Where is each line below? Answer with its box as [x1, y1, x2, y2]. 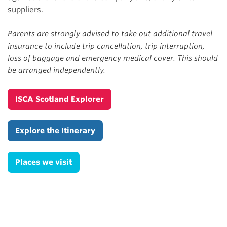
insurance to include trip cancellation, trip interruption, [8, 41, 205, 51]
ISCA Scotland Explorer [15, 94, 104, 104]
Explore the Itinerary [15, 126, 95, 135]
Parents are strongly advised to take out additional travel [8, 29, 212, 39]
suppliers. [8, 5, 43, 14]
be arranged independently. [8, 65, 105, 75]
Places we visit [15, 157, 72, 167]
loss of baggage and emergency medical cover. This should [8, 53, 218, 63]
